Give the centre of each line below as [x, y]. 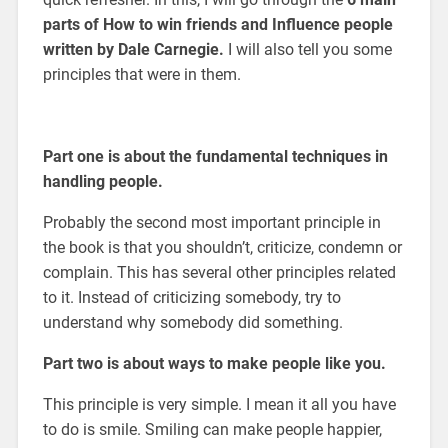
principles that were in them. [141, 74]
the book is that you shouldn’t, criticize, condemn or [222, 247]
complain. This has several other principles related [219, 272]
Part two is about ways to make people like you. [214, 363]
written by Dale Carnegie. [135, 49]
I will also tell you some [309, 49]
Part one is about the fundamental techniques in [215, 156]
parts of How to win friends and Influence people [217, 24]
